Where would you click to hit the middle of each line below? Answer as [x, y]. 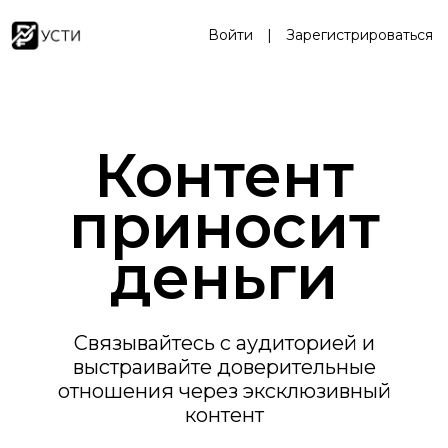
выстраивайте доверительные [224, 367]
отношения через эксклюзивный [224, 391]
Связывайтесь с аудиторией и [224, 343]
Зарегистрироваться [359, 35]
